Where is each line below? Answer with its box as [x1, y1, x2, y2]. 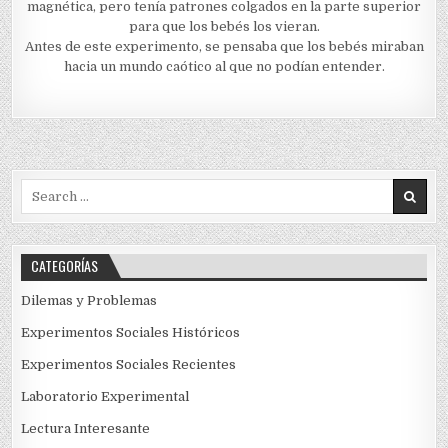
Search [20, 179, 66, 195]
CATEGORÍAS [31, 254, 99, 276]
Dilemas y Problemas [21, 292, 158, 308]
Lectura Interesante [21, 420, 151, 436]
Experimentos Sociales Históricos [21, 324, 241, 340]
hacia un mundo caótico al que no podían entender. [63, 58, 385, 74]
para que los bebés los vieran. [128, 18, 320, 34]
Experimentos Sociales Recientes [21, 356, 237, 372]
